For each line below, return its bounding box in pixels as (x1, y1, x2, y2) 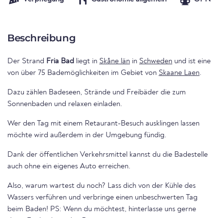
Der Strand (7, 57, 46, 66)
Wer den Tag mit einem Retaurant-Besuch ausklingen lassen (7, 120, 200, 128)
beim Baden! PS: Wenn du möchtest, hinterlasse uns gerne (7, 205, 196, 214)
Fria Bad (46, 57, 74, 66)
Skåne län (99, 57, 130, 66)
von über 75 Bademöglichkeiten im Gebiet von (7, 69, 159, 77)
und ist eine (172, 57, 211, 66)
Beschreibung (7, 32, 76, 44)
